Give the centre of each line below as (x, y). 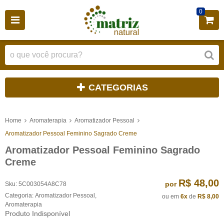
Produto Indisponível (37, 213)
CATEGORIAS (118, 87)
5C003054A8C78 (42, 184)
